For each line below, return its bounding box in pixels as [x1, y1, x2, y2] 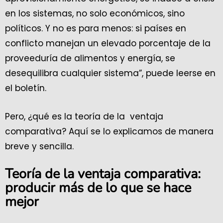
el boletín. [5, 82, 51, 95]
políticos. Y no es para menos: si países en [5, 22, 186, 35]
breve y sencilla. [5, 140, 76, 153]
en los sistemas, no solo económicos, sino [5, 7, 185, 20]
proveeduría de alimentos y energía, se [5, 52, 175, 65]
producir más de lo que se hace [5, 179, 191, 198]
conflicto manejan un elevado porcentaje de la [5, 37, 211, 50]
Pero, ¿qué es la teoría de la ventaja [5, 111, 163, 123]
